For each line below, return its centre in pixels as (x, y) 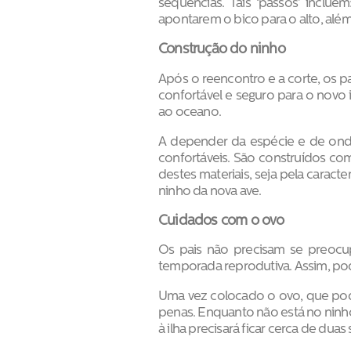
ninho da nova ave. (210, 191)
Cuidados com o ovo (221, 221)
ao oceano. (190, 113)
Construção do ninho (222, 50)
